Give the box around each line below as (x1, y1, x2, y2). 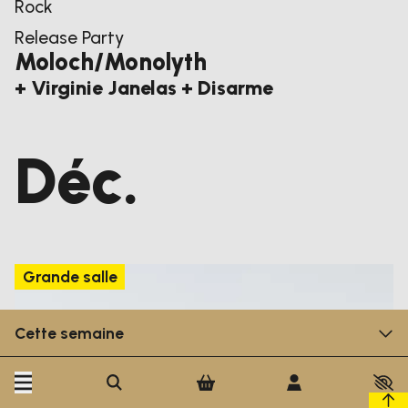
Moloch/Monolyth (15, 47, 208, 77)
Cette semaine (15, 322, 125, 342)
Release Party (15, 25, 125, 48)
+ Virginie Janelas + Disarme (15, 75, 274, 99)
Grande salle (22, 267, 117, 287)
